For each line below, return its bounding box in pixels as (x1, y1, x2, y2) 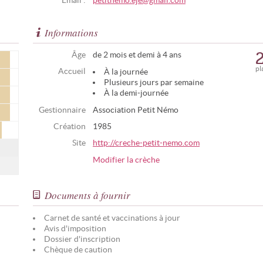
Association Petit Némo (93, 106, 178, 114)
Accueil (58, 67, 86, 76)
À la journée (104, 68, 148, 76)
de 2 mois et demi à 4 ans (93, 50, 181, 59)
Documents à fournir (45, 188, 130, 202)
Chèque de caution (44, 245, 112, 254)
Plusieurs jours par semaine (104, 78, 204, 87)
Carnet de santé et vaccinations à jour (44, 214, 180, 222)
